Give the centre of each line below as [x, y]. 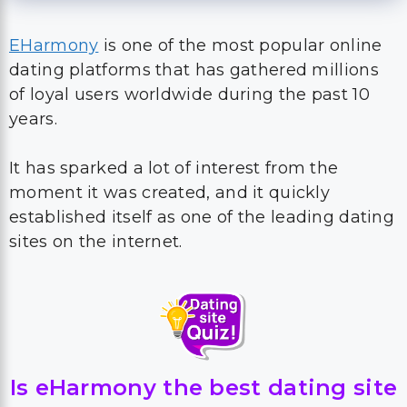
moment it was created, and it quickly [170, 193]
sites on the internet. [96, 242]
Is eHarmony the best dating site [203, 387]
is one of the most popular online [240, 45]
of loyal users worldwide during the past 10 [189, 94]
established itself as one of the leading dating [202, 217]
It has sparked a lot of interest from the [174, 168]
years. [33, 119]
